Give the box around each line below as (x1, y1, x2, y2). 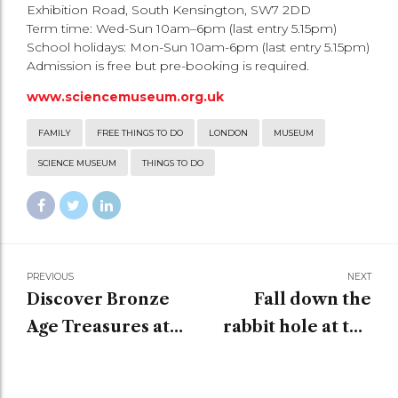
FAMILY (38, 128, 72, 139)
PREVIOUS (27, 270, 74, 283)
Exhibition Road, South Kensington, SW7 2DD (27, 2, 311, 19)
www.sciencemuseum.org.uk (27, 89, 224, 106)
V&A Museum (254, 344, 371, 364)
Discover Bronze (27, 289, 170, 309)
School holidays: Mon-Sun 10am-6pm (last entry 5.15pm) (27, 39, 370, 56)
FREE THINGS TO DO (97, 128, 184, 139)
